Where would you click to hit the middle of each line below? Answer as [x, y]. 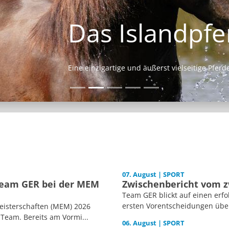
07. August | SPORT [153, 175]
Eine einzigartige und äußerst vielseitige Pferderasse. [114, 68]
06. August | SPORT [153, 223]
